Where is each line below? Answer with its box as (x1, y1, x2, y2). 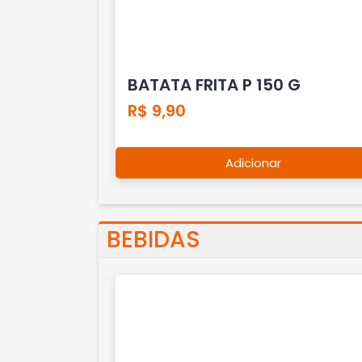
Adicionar (225, 154, 282, 171)
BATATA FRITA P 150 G (127, 73, 301, 96)
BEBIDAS (106, 224, 200, 255)
